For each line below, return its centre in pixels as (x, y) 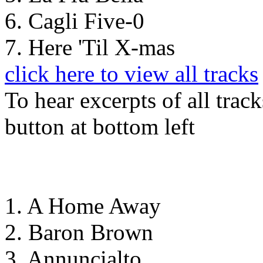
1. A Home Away (83, 205)
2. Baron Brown (79, 232)
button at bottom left (100, 126)
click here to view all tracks (131, 73)
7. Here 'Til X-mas (90, 47)
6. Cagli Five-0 (75, 21)
